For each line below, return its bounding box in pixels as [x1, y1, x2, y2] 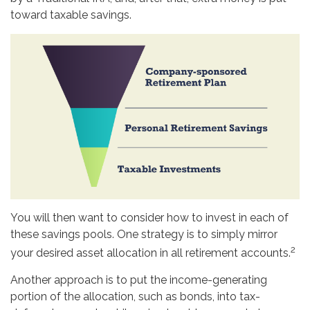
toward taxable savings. [10, 8, 131, 21]
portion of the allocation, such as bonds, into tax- [10, 290, 260, 304]
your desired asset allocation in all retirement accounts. [10, 246, 291, 260]
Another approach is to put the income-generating [10, 273, 267, 287]
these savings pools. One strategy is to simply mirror [10, 227, 277, 241]
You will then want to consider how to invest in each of [10, 210, 289, 224]
